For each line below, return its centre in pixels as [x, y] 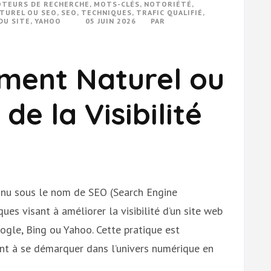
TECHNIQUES [106, 12]
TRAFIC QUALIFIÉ [169, 12]
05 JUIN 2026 [111, 21]
